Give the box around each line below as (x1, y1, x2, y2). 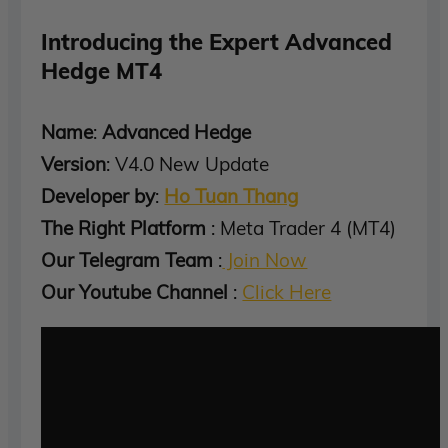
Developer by (41, 183, 156, 208)
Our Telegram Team (41, 247, 214, 272)
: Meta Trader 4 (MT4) (206, 215, 397, 240)
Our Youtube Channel (41, 279, 229, 304)
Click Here (242, 279, 332, 304)
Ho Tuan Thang (164, 183, 299, 208)
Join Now (222, 247, 308, 272)
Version (41, 151, 107, 176)
